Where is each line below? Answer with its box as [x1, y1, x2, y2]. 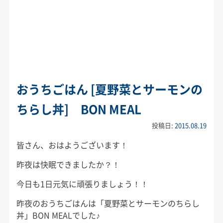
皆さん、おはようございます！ [16, 138, 128, 151]
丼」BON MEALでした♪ [16, 209, 100, 221]
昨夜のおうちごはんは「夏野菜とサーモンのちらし [16, 197, 200, 209]
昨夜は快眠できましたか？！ [16, 158, 120, 170]
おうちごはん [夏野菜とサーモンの [16, 80, 203, 98]
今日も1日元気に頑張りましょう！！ [16, 177, 148, 190]
